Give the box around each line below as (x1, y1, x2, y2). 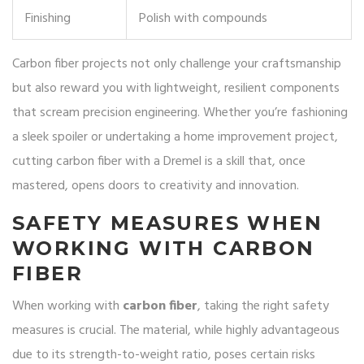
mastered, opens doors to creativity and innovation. (12, 175, 299, 197)
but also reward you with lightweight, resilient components (12, 78, 340, 100)
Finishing (25, 8, 71, 30)
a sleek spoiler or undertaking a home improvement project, (12, 127, 338, 149)
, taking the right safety (197, 296, 329, 318)
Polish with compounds (139, 8, 267, 30)
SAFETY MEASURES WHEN (12, 211, 323, 236)
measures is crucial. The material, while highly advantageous (12, 320, 340, 342)
